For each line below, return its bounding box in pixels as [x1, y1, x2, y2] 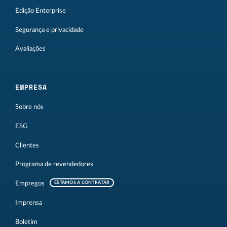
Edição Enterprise [15, 7, 66, 14]
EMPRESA [15, 82, 47, 93]
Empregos [15, 180, 45, 187]
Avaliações [15, 46, 46, 52]
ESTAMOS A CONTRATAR [54, 180, 110, 185]
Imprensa [15, 200, 42, 206]
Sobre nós [15, 104, 44, 110]
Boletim [15, 218, 37, 225]
